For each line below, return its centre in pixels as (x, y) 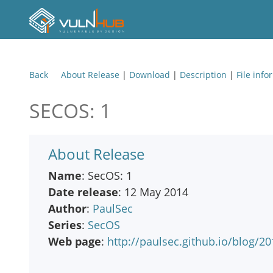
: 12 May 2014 (153, 192)
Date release (83, 192)
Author (67, 208)
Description (203, 75)
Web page (75, 241)
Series (65, 225)
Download (150, 75)
